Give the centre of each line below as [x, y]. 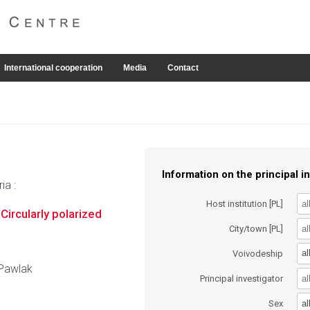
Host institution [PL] [245, 203]
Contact [183, 68]
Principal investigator [242, 279]
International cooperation [53, 68]
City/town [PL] [256, 228]
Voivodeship [258, 253]
